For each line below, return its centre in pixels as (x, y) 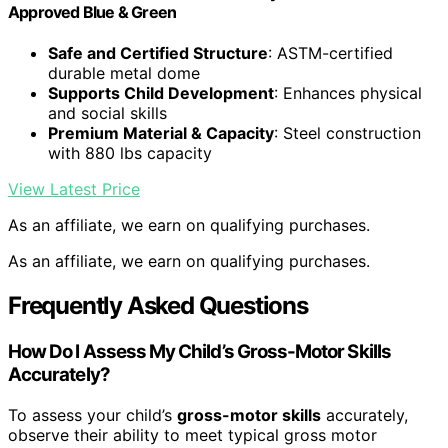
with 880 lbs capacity (130, 153)
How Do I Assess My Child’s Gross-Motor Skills (199, 352)
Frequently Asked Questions (158, 306)
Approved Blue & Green (92, 12)
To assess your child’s (92, 414)
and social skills (107, 113)
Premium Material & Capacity (161, 133)
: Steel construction (347, 133)
